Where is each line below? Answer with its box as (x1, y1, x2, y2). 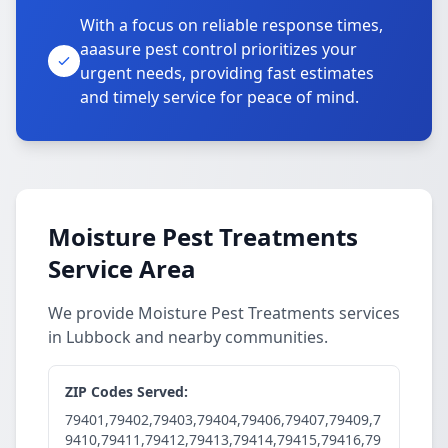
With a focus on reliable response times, (80, 14, 383, 36)
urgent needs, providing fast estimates (80, 62, 374, 84)
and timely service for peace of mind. (80, 86, 359, 108)
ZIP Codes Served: (65, 382, 188, 401)
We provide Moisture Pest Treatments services (48, 302, 400, 324)
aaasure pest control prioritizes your (80, 38, 357, 60)
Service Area (48, 252, 196, 285)
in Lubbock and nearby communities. (48, 326, 328, 348)
